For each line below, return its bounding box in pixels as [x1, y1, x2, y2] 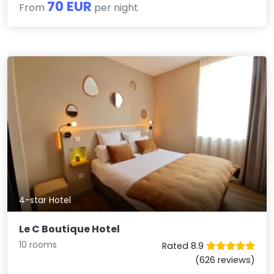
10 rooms [19, 239, 57, 251]
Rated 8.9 [161, 240, 206, 253]
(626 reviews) [194, 254, 255, 267]
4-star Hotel [19, 194, 72, 207]
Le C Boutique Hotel [19, 222, 120, 237]
